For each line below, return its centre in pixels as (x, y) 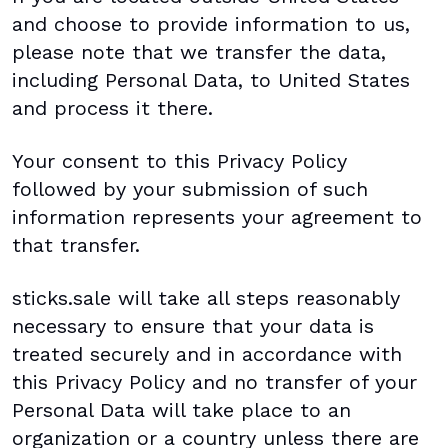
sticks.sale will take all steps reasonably (206, 298)
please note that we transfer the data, (199, 52)
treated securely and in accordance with (207, 354)
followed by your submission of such (190, 189)
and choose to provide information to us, (211, 24)
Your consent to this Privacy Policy (179, 161)
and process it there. (112, 108)
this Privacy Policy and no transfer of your (214, 382)
